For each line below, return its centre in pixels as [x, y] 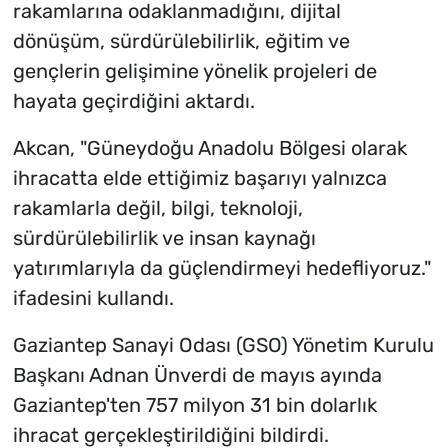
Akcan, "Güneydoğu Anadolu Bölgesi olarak [209, 147]
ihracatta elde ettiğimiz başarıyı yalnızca [199, 177]
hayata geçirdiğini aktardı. [133, 100]
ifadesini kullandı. [93, 297]
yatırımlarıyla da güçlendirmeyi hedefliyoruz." [221, 267]
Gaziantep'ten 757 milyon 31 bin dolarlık [194, 404]
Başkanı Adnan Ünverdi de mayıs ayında [197, 374]
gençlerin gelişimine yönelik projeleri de [194, 70]
